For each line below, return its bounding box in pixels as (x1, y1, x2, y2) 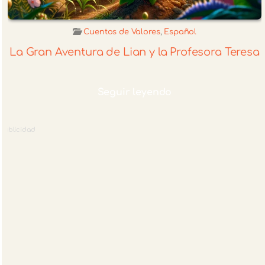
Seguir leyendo (97, 87, 172, 98)
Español (164, 28, 197, 36)
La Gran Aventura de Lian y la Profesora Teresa (9, 46, 260, 58)
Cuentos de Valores (83, 28, 160, 36)
